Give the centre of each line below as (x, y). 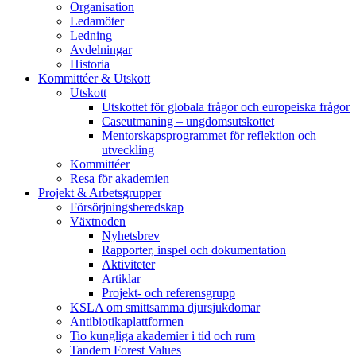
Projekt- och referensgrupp (168, 292)
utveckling (128, 149)
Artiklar (121, 278)
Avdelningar (101, 49)
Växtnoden (98, 221)
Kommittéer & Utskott (94, 78)
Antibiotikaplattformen (127, 321)
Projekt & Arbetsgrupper (100, 192)
